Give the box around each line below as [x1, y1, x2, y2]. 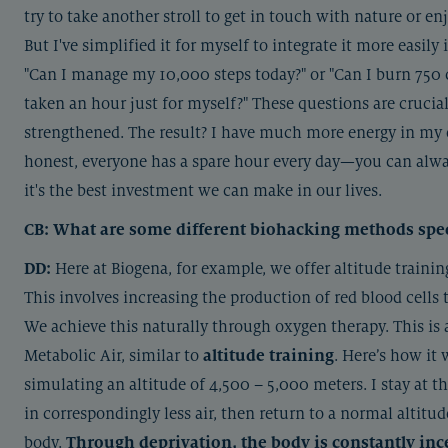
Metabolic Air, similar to [24, 346, 203, 365]
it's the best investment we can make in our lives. [24, 181, 382, 200]
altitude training [203, 346, 334, 365]
